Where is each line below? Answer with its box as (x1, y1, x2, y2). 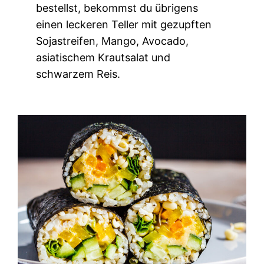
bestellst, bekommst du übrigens (36, 2, 199, 15)
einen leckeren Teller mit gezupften (36, 18, 212, 31)
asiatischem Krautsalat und (36, 51, 171, 64)
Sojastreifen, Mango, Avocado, (36, 35, 189, 48)
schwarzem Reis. (36, 68, 121, 81)
